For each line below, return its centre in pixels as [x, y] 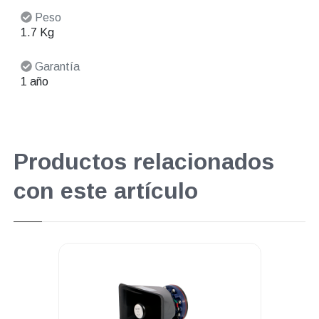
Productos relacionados [143, 162]
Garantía [56, 67]
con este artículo [105, 191]
